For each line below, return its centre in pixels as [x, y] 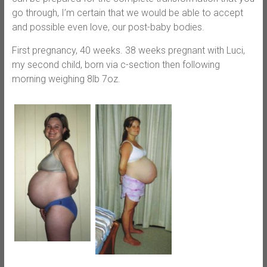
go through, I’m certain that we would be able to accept [127, 13]
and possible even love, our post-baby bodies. [108, 27]
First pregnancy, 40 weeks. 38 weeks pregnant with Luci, [128, 50]
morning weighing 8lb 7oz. [66, 79]
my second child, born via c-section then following [116, 64]
